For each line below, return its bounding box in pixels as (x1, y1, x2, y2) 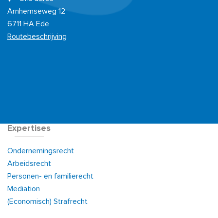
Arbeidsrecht (7, 160, 51, 167)
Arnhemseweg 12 (7, 7, 65, 15)
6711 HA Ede (7, 20, 49, 28)
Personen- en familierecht (7, 172, 93, 180)
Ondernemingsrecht (7, 147, 74, 155)
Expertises (7, 124, 51, 133)
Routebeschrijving (7, 33, 67, 40)
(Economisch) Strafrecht (7, 198, 88, 205)
